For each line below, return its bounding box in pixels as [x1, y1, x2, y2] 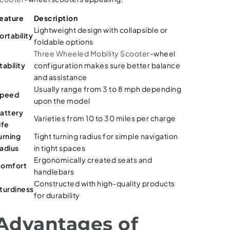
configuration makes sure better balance [33, 61, 181, 70]
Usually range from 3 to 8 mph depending [33, 84, 182, 93]
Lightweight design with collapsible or [33, 25, 168, 34]
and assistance [33, 72, 87, 82]
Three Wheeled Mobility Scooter [33, 49, 150, 58]
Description [33, 13, 78, 23]
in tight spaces [33, 143, 86, 152]
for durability [33, 190, 80, 200]
